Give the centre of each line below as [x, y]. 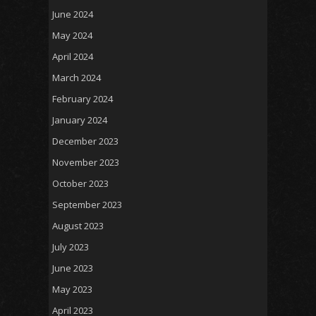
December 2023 [85, 141]
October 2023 [80, 183]
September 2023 [87, 204]
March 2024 [77, 77]
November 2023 [86, 162]
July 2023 [71, 247]
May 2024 [72, 35]
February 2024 [83, 98]
